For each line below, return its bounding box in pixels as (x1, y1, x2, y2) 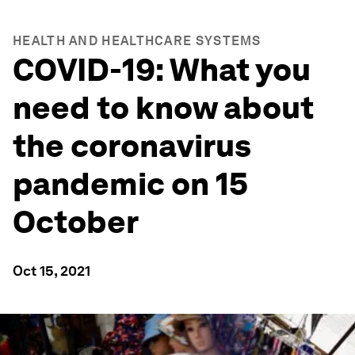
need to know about (13, 89, 314, 127)
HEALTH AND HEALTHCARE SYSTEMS (13, 33, 261, 48)
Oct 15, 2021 (13, 262, 90, 279)
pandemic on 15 (13, 165, 248, 203)
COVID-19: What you (13, 51, 311, 89)
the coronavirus (13, 127, 251, 165)
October (13, 203, 139, 241)
